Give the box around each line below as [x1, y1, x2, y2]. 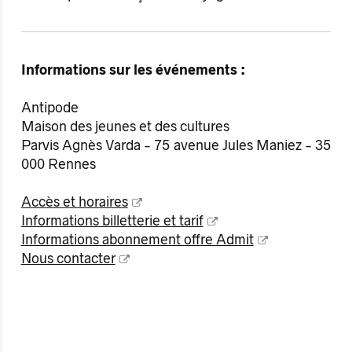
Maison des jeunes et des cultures [20, 118, 229, 134]
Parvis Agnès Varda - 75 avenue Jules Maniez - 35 [20, 137, 332, 153]
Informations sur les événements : [20, 61, 245, 78]
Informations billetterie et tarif [20, 212, 203, 229]
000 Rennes [20, 156, 96, 172]
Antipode [20, 99, 79, 115]
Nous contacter [20, 250, 115, 266]
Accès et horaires [20, 193, 128, 210]
